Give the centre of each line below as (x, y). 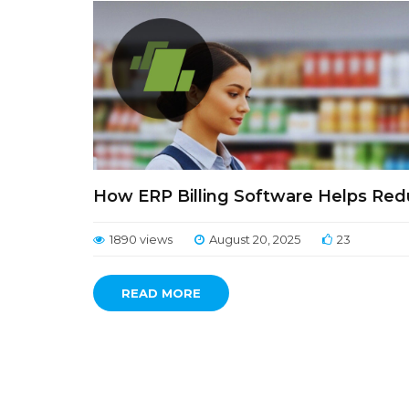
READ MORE (161, 293)
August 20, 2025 (255, 239)
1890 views (141, 239)
